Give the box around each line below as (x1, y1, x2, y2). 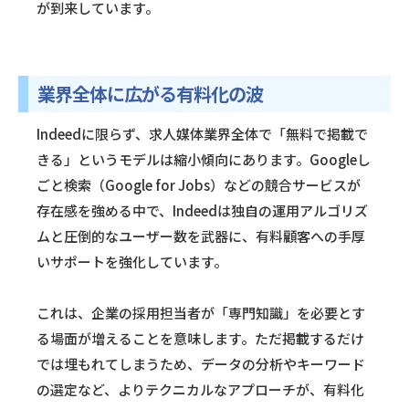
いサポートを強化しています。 (37, 252, 227, 272)
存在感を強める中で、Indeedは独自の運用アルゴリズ (37, 201, 368, 221)
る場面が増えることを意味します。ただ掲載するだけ (37, 329, 364, 349)
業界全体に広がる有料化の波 (37, 80, 263, 108)
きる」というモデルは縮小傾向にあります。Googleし (37, 150, 371, 170)
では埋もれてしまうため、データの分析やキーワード (37, 354, 365, 374)
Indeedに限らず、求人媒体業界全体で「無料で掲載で (37, 124, 368, 144)
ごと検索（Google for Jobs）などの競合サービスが (37, 175, 361, 195)
